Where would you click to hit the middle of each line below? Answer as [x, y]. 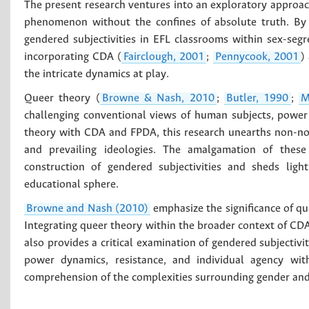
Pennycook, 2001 [257, 57]
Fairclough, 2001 [164, 57]
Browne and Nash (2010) [87, 208]
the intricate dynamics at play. [97, 74]
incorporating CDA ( [73, 57]
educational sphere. [71, 184]
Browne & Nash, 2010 [158, 98]
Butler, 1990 [258, 98]
